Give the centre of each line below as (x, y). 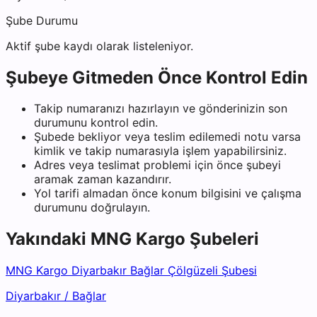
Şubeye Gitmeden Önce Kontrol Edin (157, 77)
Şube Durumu (42, 20)
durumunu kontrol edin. (96, 123)
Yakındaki (48, 239)
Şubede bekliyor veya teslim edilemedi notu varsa (167, 137)
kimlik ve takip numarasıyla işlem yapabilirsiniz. (160, 151)
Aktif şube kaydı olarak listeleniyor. (99, 46)
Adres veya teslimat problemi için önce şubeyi (157, 165)
